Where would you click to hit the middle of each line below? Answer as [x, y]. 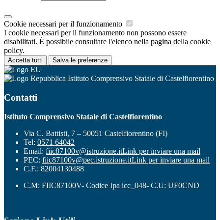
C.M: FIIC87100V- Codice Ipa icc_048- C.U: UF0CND [111, 185]
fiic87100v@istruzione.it [84, 151]
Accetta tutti [25, 60]
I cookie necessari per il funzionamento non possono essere [95, 33]
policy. [14, 51]
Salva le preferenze [80, 60]
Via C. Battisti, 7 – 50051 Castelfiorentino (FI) [96, 133]
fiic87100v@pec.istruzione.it [87, 160]
